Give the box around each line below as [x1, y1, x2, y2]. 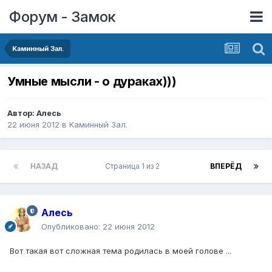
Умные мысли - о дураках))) [7, 74, 177, 89]
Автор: [7, 108, 36, 118]
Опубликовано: [41, 222, 103, 232]
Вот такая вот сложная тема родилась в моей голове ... [10, 246, 231, 256]
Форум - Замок [9, 7, 116, 25]
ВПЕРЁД [210, 161, 242, 171]
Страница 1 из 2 [104, 161, 163, 171]
